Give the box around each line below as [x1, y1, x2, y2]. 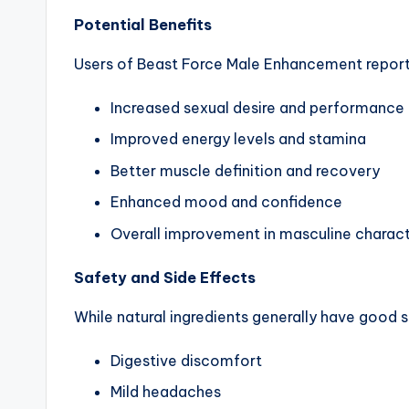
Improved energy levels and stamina [110, 130, 366, 149]
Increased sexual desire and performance [110, 98, 404, 117]
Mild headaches [110, 382, 221, 401]
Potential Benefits [74, 15, 212, 34]
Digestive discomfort [110, 351, 262, 370]
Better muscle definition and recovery [110, 161, 380, 180]
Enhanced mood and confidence [110, 193, 342, 212]
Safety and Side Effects [74, 267, 256, 287]
